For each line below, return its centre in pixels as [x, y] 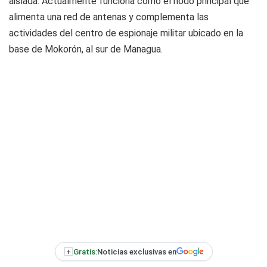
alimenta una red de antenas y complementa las [109, 17]
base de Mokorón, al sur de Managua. [86, 49]
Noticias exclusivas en [136, 252]
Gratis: [85, 252]
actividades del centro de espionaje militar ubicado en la [126, 33]
